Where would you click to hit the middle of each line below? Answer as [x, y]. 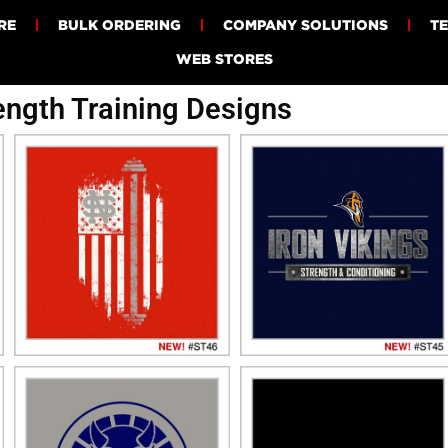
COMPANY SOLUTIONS [305, 25]
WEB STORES [224, 59]
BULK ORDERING [119, 25]
